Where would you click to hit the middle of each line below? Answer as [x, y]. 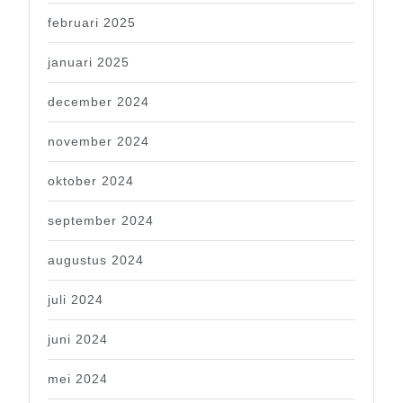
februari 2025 [92, 23]
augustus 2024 [96, 260]
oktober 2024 [91, 181]
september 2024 [101, 221]
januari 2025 [89, 63]
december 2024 [99, 102]
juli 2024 [76, 300]
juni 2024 [78, 340]
